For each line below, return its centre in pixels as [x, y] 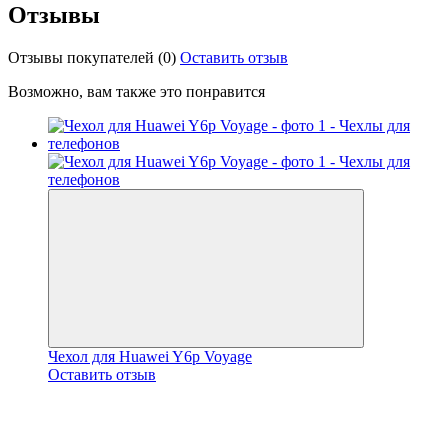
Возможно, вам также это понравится [136, 91]
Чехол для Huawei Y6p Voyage [150, 356]
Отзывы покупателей [81, 57]
